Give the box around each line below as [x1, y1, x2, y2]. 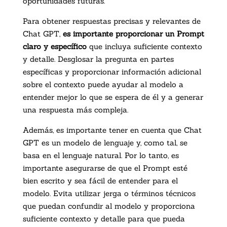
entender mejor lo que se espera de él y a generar [22, 92, 203, 102]
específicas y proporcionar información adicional [22, 67, 201, 77]
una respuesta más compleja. [22, 105, 128, 115]
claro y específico [22, 42, 87, 52]
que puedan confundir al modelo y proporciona [22, 201, 195, 211]
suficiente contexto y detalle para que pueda [22, 214, 185, 224]
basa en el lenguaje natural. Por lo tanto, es [22, 150, 179, 161]
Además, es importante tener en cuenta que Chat [22, 125, 202, 135]
